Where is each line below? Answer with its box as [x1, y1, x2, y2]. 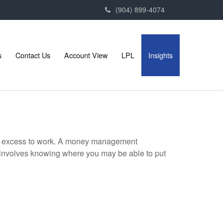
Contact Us [15, 49, 50, 60]
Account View [64, 49, 108, 60]
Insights [148, 49, 173, 60]
